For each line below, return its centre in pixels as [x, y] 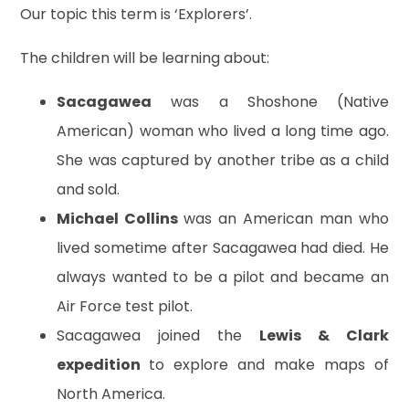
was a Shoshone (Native [270, 101]
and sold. [89, 189]
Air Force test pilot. [125, 306]
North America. [111, 393]
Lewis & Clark [324, 335]
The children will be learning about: [145, 58]
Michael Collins [121, 218]
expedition [103, 364]
